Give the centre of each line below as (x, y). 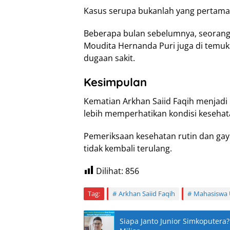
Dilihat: (110, 171)
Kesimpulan (115, 82)
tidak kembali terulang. (128, 148)
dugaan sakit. (109, 58)
